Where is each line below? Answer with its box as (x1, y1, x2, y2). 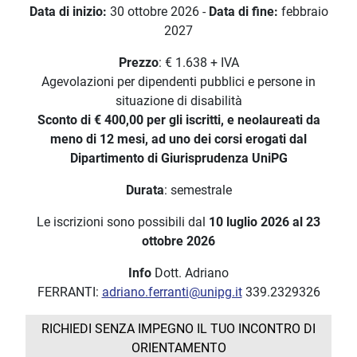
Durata (125, 182, 164, 198)
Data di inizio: (29, 4, 110, 20)
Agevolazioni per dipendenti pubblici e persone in (41, 74, 316, 90)
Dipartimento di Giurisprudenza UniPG (69, 151, 288, 167)
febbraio (280, 4, 328, 20)
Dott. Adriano (151, 265, 229, 281)
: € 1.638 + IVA (158, 55, 239, 71)
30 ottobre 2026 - (109, 4, 209, 20)
